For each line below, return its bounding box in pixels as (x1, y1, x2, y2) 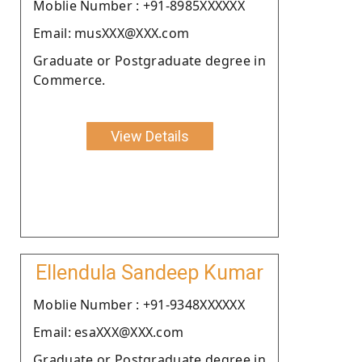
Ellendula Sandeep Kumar (36, 260, 263, 284)
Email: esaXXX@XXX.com (33, 322, 184, 341)
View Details (110, 127, 189, 145)
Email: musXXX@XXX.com (33, 23, 190, 42)
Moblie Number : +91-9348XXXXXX (33, 295, 245, 314)
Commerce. (33, 70, 106, 89)
